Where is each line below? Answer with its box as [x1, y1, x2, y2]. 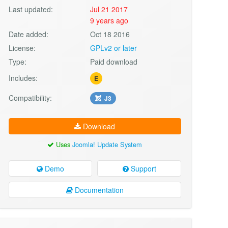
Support [128, 163, 156, 174]
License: [8, 42, 36, 53]
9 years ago [90, 15, 129, 25]
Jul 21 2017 [90, 4, 128, 14]
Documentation [72, 184, 124, 195]
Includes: [8, 72, 38, 83]
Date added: [8, 28, 48, 39]
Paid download [90, 56, 138, 67]
